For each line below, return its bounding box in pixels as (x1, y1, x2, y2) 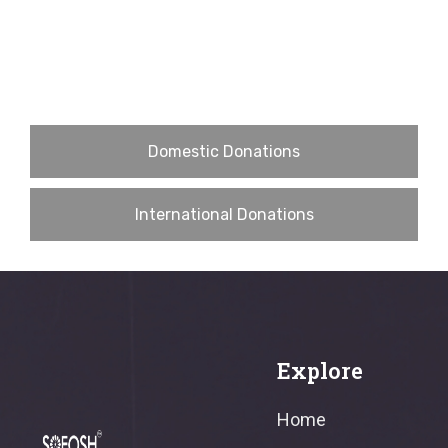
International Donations (134, 205, 314, 224)
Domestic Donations (148, 142, 300, 161)
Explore (276, 356, 363, 385)
